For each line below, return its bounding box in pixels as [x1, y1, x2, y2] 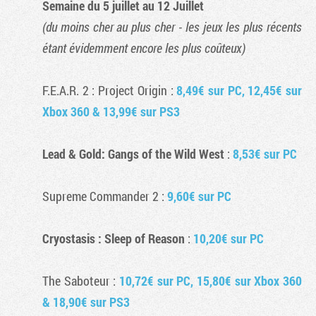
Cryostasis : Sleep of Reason [42, 230, 185, 247]
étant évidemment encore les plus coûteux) [42, 39, 245, 56]
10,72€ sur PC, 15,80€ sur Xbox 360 [119, 272, 303, 289]
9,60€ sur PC [167, 188, 231, 205]
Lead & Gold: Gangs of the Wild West [42, 145, 224, 162]
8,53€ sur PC [233, 145, 297, 162]
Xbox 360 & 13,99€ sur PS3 [42, 103, 180, 120]
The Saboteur [42, 272, 110, 289]
